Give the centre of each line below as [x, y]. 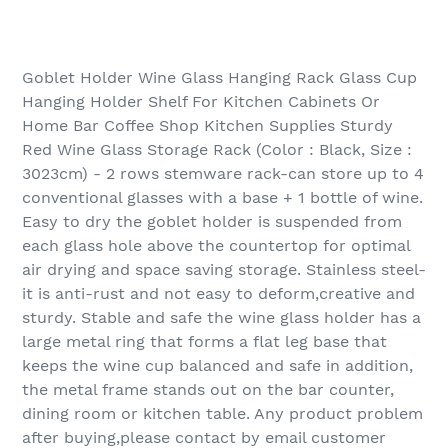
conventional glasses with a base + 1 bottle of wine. [222, 198]
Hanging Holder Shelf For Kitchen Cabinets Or [201, 102]
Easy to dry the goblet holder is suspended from [212, 222]
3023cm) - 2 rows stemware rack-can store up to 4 [223, 174]
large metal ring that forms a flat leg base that [204, 342]
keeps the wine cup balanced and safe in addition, [217, 366]
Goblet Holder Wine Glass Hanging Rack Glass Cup [219, 78]
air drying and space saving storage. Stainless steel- [224, 270]
